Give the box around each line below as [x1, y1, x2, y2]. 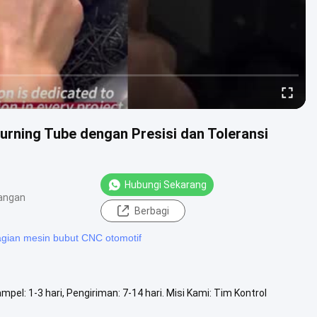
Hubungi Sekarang [125, 178, 207, 190]
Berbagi [134, 204, 169, 217]
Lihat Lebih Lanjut [16, 301, 96, 313]
